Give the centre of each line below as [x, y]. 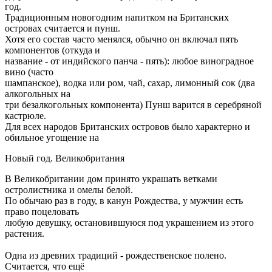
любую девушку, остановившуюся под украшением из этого [129, 222]
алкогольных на [38, 93]
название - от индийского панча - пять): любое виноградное [129, 61]
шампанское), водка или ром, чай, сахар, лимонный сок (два [130, 83]
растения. [25, 233]
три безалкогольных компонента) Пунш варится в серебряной [133, 104]
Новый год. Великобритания [65, 158]
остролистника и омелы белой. [69, 189]
